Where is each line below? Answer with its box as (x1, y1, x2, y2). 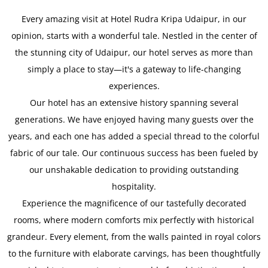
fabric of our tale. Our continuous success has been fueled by (10, 147, 258, 159)
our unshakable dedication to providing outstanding (29, 164, 239, 176)
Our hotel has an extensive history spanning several (29, 97, 239, 109)
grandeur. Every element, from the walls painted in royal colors (7, 231, 261, 243)
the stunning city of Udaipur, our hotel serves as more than (15, 47, 253, 59)
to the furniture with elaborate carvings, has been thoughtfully (8, 248, 260, 260)
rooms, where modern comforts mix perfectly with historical (14, 214, 254, 226)
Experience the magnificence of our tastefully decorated (22, 197, 246, 209)
